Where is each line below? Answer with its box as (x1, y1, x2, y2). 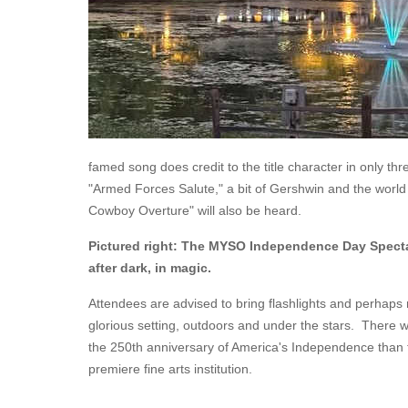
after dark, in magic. (88, 260, 215, 275)
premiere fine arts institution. (88, 362, 263, 376)
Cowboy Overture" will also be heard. (88, 203, 301, 218)
